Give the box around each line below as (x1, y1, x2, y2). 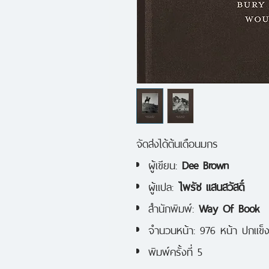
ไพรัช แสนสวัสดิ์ (178, 175, 244, 195)
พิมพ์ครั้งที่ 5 (148, 240, 202, 260)
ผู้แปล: (148, 175, 178, 195)
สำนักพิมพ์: (148, 197, 199, 217)
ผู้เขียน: (148, 154, 182, 174)
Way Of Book (199, 197, 259, 217)
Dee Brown (182, 154, 229, 174)
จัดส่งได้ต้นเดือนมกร (136, 132, 218, 152)
